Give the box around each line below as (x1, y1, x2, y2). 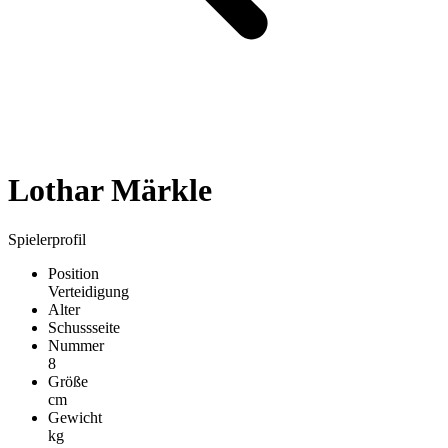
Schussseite (48, 318, 120, 336)
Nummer (48, 336, 104, 354)
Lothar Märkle (8, 172, 212, 209)
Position (48, 264, 99, 282)
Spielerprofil (8, 230, 86, 248)
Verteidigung (48, 282, 129, 300)
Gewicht (48, 408, 102, 426)
